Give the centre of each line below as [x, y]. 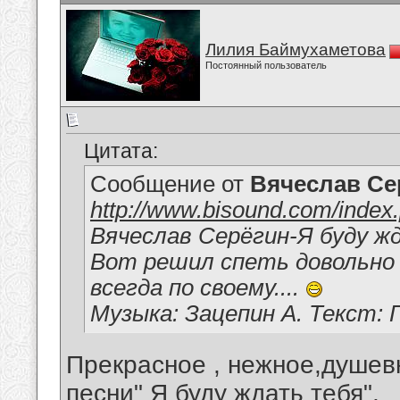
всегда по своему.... [198, 288]
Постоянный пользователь [266, 65]
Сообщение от [170, 184]
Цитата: [121, 151]
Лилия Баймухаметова [296, 50]
